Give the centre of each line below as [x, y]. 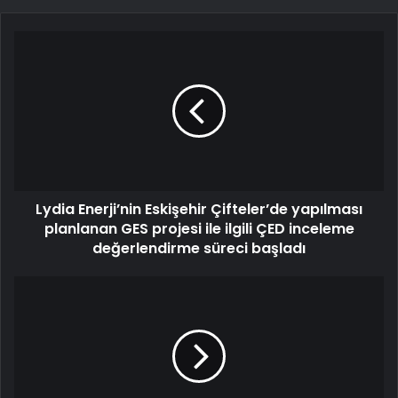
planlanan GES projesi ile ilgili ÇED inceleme [199, 229]
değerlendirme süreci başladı [199, 249]
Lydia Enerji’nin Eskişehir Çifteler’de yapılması [199, 210]
